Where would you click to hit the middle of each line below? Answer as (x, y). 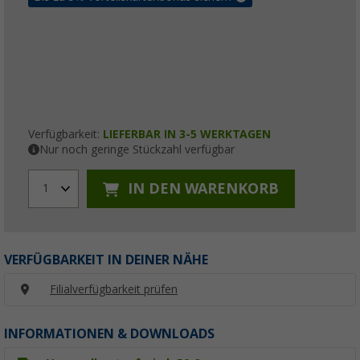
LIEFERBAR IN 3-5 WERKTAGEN (187, 134)
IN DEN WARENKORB (201, 189)
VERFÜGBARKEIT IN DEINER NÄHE (106, 260)
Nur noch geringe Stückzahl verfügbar (137, 149)
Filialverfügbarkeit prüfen (114, 289)
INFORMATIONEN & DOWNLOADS (109, 334)
